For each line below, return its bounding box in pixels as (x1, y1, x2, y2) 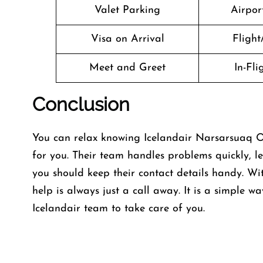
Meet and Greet (89, 62, 166, 73)
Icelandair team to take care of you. (32, 203, 205, 214)
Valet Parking (95, 5, 160, 16)
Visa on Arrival (90, 33, 164, 45)
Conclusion (32, 93, 130, 115)
